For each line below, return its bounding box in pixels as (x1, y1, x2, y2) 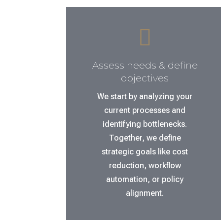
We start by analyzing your (97, 91, 193, 101)
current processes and (104, 105, 186, 115)
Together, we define (109, 133, 181, 143)
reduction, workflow (109, 160, 181, 170)
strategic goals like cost (102, 147, 188, 156)
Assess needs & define (92, 59, 198, 71)
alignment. (126, 188, 164, 198)
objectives (121, 72, 169, 84)
